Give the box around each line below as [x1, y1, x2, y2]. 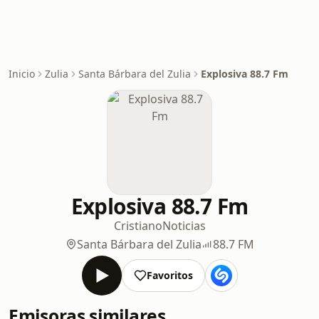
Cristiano [113, 218, 162, 234]
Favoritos [146, 268, 193, 282]
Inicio [9, 67, 35, 80]
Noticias [162, 218, 206, 234]
